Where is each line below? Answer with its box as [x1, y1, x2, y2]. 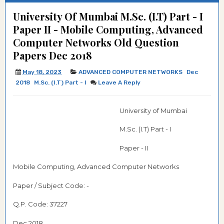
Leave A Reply [98, 79, 140, 86]
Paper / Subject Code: [13, 181, 86, 189]
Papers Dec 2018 [13, 48, 92, 62]
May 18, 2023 [22, 68, 61, 75]
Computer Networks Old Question [13, 35, 179, 49]
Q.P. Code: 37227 [13, 200, 67, 208]
